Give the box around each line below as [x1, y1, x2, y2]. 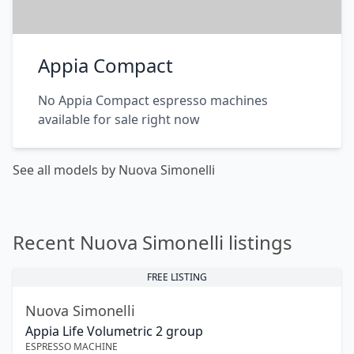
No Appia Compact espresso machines [38, 92, 268, 110]
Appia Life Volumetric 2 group [25, 322, 203, 341]
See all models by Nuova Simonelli [13, 161, 215, 179]
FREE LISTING [147, 270, 207, 284]
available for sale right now [38, 111, 200, 129]
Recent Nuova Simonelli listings [13, 229, 292, 256]
